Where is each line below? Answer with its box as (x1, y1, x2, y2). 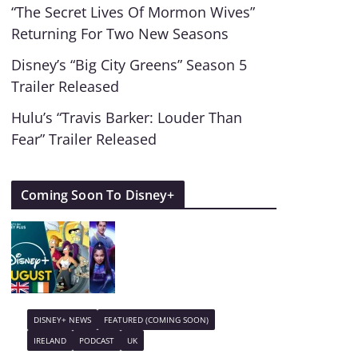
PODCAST (79, 335, 115, 346)
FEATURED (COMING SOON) (104, 314, 209, 325)
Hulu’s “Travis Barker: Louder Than (11, 108, 243, 127)
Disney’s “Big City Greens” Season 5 (11, 55, 248, 74)
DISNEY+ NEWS (34, 314, 92, 325)
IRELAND (34, 335, 67, 346)
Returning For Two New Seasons (11, 24, 229, 43)
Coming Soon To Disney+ (21, 186, 175, 204)
